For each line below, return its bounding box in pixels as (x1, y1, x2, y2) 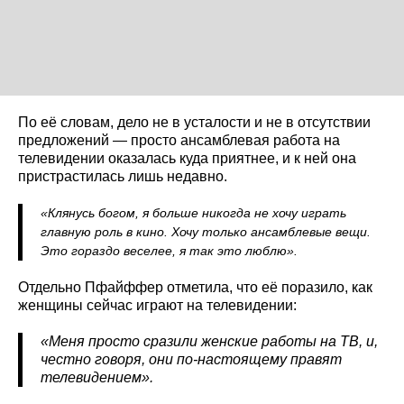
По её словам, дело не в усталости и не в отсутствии (18, 114, 371, 130)
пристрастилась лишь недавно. (18, 168, 227, 184)
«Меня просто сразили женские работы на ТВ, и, (41, 333, 378, 349)
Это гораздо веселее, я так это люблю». (41, 243, 298, 258)
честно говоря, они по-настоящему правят (41, 351, 342, 367)
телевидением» (41, 369, 150, 385)
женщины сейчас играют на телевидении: (18, 297, 297, 313)
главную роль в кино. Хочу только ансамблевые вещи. (41, 224, 371, 239)
